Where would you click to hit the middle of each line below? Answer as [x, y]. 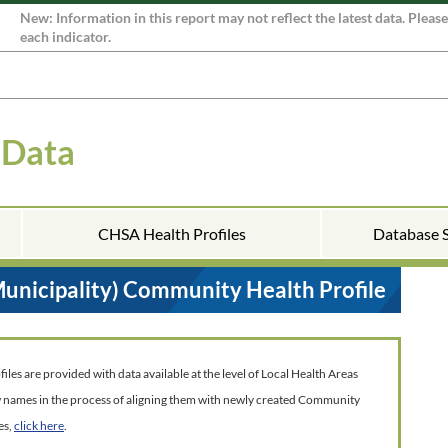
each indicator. [65, 37]
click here [39, 425]
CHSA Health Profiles [171, 233]
